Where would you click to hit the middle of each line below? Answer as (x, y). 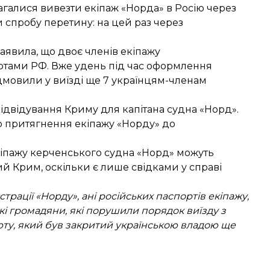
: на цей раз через (138, 23)
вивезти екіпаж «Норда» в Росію (122, 8)
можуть (195, 153)
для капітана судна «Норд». (168, 109)
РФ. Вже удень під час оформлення (120, 66)
